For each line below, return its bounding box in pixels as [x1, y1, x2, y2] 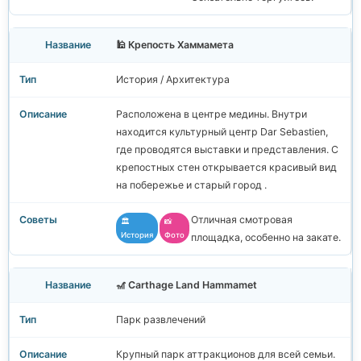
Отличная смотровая [191, 214, 293, 226]
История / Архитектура [116, 73, 230, 86]
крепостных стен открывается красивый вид [116, 161, 337, 174]
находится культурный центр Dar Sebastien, [116, 126, 328, 139]
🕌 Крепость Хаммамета [116, 39, 234, 52]
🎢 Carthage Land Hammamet [116, 279, 257, 292]
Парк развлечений [116, 313, 205, 326]
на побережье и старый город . [116, 179, 267, 192]
